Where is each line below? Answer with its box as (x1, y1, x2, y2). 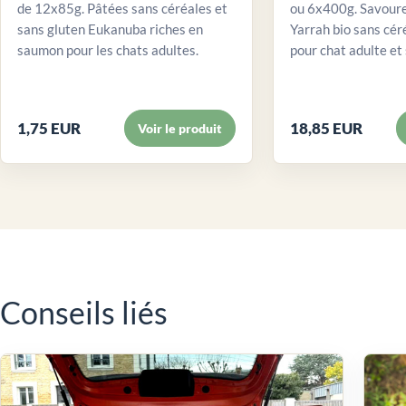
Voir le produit (137, 120, 222, 136)
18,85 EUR (289, 118, 362, 138)
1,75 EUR (17, 118, 81, 138)
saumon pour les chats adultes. (17, 41, 198, 58)
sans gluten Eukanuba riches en (17, 20, 203, 37)
